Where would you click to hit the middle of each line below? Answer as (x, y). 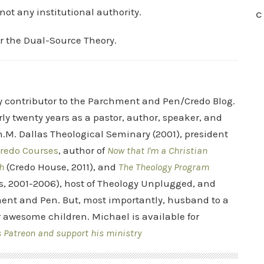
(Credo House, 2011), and (61, 167)
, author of (83, 150)
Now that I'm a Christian (157, 150)
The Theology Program (164, 167)
